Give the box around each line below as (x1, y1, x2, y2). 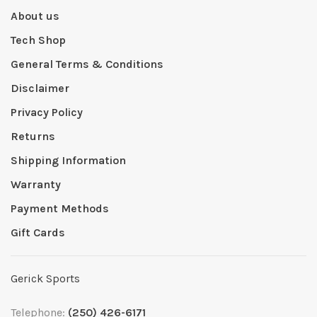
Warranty (11, 178, 61, 192)
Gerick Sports (11, 272, 80, 286)
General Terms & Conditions (11, 57, 163, 71)
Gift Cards (11, 226, 65, 240)
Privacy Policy (11, 105, 83, 120)
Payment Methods (11, 202, 109, 216)
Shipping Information (11, 154, 126, 168)
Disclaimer (11, 81, 69, 96)
